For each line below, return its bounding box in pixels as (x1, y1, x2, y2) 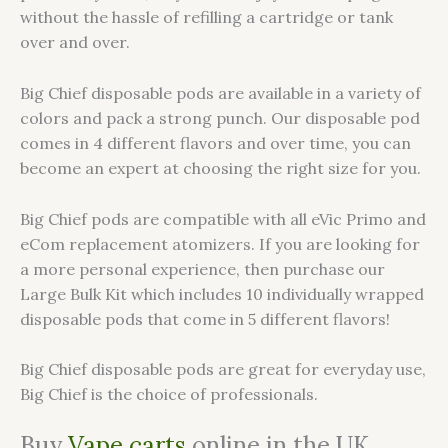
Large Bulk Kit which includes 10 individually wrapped (20, 283, 424, 304)
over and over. (20, 32, 130, 53)
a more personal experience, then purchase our (20, 258, 385, 279)
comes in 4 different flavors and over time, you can (20, 133, 411, 154)
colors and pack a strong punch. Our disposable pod (20, 108, 420, 129)
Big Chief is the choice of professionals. (20, 384, 318, 405)
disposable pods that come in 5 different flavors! (20, 308, 390, 329)
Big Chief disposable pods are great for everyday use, (20, 359, 426, 380)
